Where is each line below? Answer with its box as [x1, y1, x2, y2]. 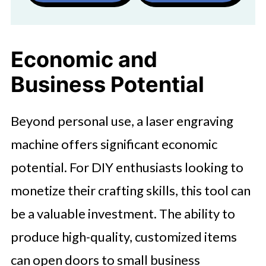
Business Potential [10, 71, 204, 97]
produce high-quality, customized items [10, 229, 237, 245]
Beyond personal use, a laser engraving [10, 113, 233, 129]
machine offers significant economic [10, 136, 217, 152]
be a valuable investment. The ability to [10, 205, 235, 221]
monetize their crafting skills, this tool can [10, 182, 251, 198]
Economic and [10, 46, 157, 72]
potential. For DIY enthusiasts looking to [10, 159, 243, 175]
